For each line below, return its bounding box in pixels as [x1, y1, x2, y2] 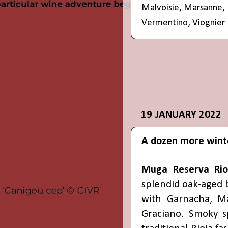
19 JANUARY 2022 [141, 109, 221, 120]
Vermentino [141, 18, 188, 28]
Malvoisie [141, 3, 179, 13]
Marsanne [184, 3, 222, 13]
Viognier [192, 18, 225, 28]
